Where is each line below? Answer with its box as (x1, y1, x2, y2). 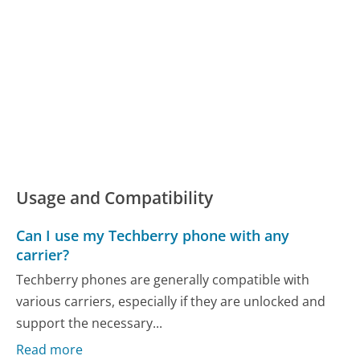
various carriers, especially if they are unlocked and (16, 292, 326, 311)
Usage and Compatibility (16, 186, 214, 209)
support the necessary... (16, 314, 163, 333)
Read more (16, 340, 84, 358)
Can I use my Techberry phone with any (16, 226, 290, 245)
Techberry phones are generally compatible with (16, 271, 310, 289)
